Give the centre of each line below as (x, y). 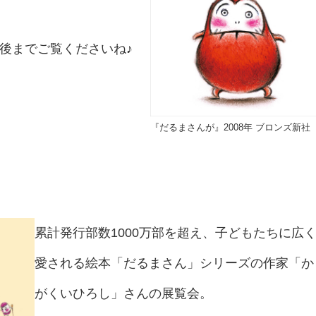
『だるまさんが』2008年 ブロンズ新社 (232, 128)
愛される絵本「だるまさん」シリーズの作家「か (174, 263)
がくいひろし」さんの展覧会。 (123, 293)
